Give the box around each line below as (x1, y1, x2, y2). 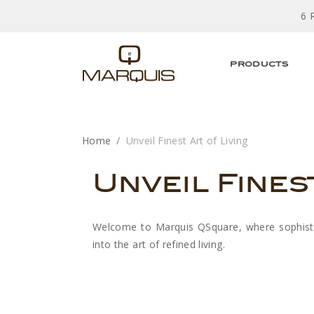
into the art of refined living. (93, 238, 225, 251)
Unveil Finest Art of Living (125, 134, 248, 147)
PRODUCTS (230, 59, 289, 68)
